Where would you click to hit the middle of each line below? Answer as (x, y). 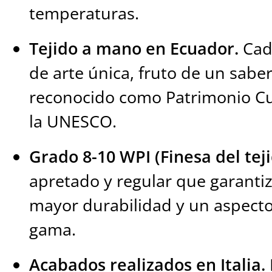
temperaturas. (84, 13)
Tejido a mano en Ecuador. (134, 49)
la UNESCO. (73, 121)
